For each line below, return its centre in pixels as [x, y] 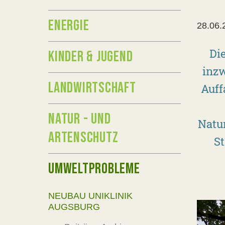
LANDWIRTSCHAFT [92, 88]
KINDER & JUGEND [91, 57]
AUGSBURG [74, 207]
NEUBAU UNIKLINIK [90, 196]
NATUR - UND [80, 119]
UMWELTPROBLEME [94, 169]
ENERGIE [69, 26]
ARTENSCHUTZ [83, 138]
